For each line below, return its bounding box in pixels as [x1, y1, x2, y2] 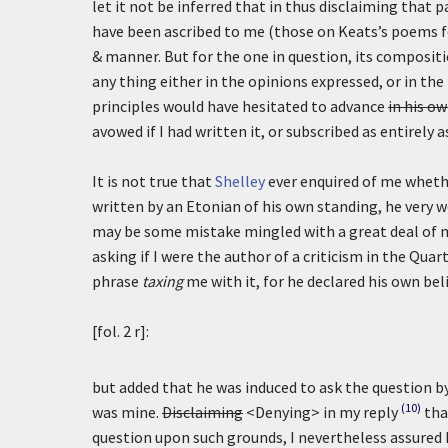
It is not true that [92, 171, 215, 191]
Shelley [215, 171, 265, 191]
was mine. [92, 402, 162, 422]
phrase [92, 271, 142, 291]
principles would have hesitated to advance [92, 96, 388, 116]
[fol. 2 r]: [92, 321, 149, 341]
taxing [142, 271, 183, 291]
